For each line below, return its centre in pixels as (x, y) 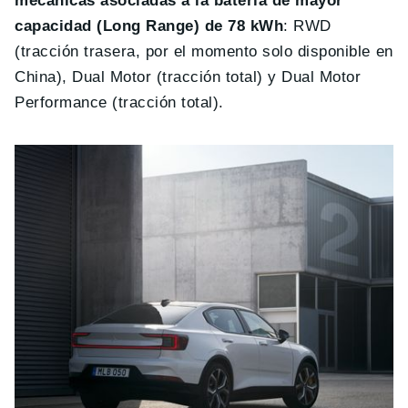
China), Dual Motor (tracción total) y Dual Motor (188, 76)
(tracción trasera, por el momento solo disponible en (204, 51)
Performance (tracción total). (119, 102)
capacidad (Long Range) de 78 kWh (149, 25)
